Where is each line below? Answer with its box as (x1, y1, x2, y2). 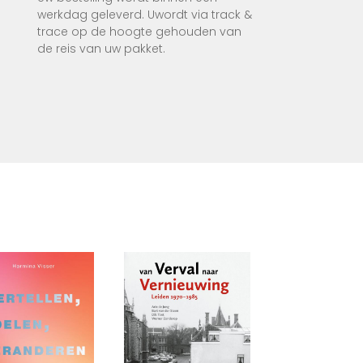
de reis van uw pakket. (37, 41, 165, 58)
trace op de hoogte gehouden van (37, 23, 241, 41)
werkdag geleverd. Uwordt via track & (37, 6, 252, 23)
